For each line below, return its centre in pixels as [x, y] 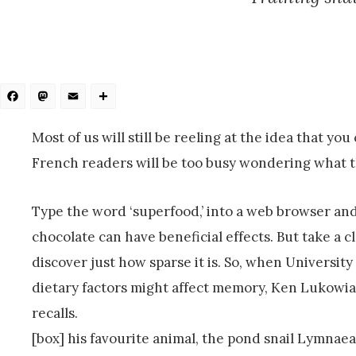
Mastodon [120, 102]
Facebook [86, 102]
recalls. [55, 313]
